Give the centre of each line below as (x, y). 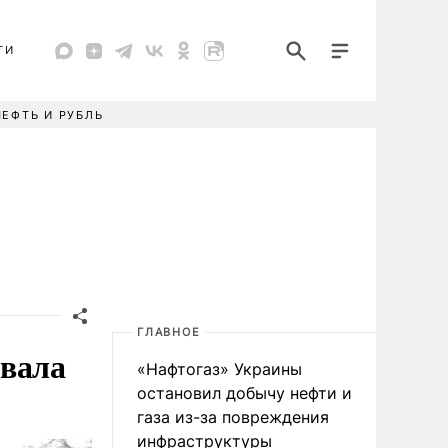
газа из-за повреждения (233, 417)
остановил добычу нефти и (244, 393)
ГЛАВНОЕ (169, 332)
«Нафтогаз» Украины (219, 369)
